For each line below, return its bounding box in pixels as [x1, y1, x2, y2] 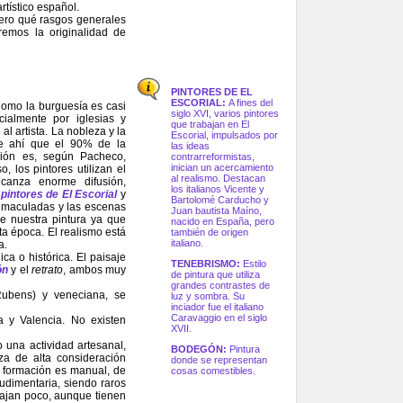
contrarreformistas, [171, 151, 255, 163]
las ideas [171, 140, 210, 152]
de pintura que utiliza [171, 269, 260, 281]
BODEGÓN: [171, 344, 229, 355]
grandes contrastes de [171, 280, 270, 291]
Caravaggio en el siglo [171, 312, 267, 324]
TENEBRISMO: [171, 258, 243, 270]
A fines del [228, 97, 273, 109]
